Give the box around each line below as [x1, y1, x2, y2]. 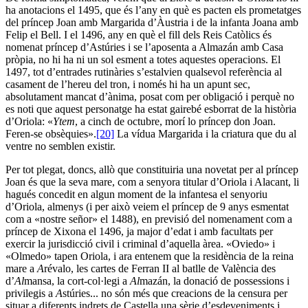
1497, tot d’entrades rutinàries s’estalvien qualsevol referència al [5, 65, 282, 78]
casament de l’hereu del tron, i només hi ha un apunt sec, [5, 78, 250, 90]
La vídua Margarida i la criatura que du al [114, 127, 296, 140]
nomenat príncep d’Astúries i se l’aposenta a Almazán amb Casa [5, 41, 283, 53]
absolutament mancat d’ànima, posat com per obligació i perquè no [5, 90, 294, 102]
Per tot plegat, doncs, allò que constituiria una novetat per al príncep [5, 163, 298, 175]
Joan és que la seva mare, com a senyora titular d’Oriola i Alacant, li [5, 175, 299, 188]
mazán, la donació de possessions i [140, 274, 289, 287]
